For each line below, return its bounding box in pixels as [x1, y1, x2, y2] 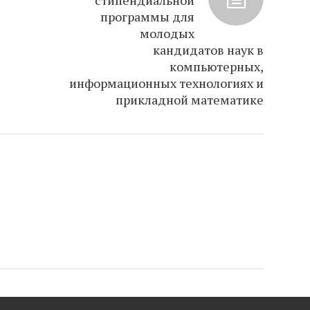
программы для [100, 8, 195, 26]
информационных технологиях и [69, 75, 264, 92]
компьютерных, [170, 58, 264, 75]
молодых [140, 25, 195, 42]
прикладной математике [116, 91, 264, 109]
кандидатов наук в [153, 42, 264, 59]
